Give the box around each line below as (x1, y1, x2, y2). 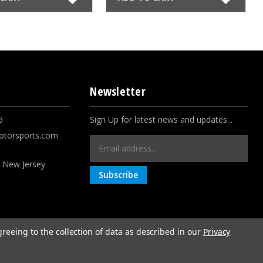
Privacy (203, 226, 231, 237)
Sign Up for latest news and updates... (90, 113, 233, 125)
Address (90, 148, 124, 160)
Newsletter (90, 83, 146, 99)
